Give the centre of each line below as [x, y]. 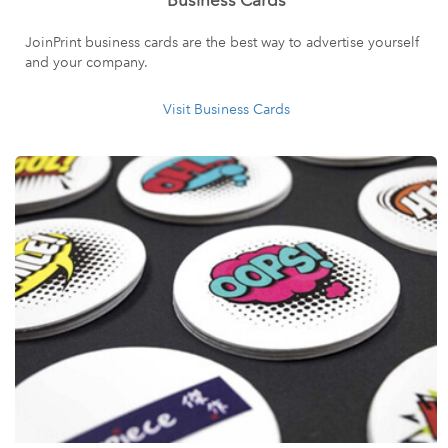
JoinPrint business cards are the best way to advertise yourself [222, 42]
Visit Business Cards [226, 109]
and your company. [86, 62]
